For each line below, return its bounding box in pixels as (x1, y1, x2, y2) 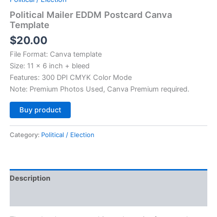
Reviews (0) (10, 192, 51, 201)
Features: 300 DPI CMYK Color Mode (10, 73, 132, 82)
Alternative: (71, 103, 107, 112)
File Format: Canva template (10, 49, 102, 59)
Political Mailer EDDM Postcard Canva (10, 9, 172, 20)
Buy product (19, 106, 61, 115)
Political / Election (41, 131, 94, 139)
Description (10, 174, 50, 183)
